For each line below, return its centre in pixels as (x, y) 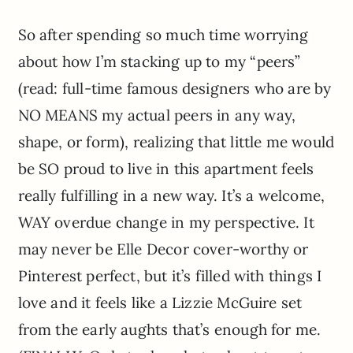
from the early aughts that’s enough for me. (169, 330)
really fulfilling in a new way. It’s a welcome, (171, 196)
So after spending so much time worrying (163, 35)
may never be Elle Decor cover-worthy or (163, 249)
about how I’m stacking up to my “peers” (159, 62)
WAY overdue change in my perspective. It (166, 223)
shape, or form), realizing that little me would (176, 142)
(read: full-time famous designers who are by (175, 89)
